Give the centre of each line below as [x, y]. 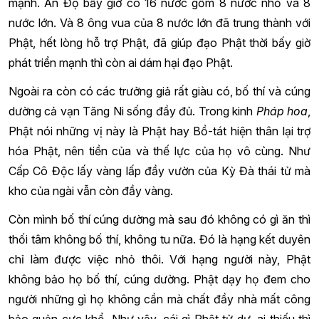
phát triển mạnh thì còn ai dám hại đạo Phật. [121, 62]
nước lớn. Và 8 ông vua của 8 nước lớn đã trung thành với [159, 22]
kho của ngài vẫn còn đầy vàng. [91, 190]
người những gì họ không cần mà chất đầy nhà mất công [159, 299]
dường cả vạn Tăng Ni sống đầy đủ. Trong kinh [132, 111]
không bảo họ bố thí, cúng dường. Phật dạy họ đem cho [159, 279]
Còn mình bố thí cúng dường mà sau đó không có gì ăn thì [159, 219]
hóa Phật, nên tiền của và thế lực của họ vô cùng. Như [159, 151]
